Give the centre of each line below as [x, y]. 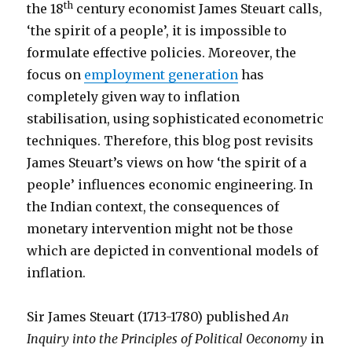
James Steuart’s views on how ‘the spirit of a [167, 163]
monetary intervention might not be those [160, 229]
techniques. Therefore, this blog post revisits [170, 141]
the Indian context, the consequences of [153, 207]
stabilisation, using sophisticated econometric [176, 119]
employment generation [161, 75]
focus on [56, 75]
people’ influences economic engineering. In [170, 185]
